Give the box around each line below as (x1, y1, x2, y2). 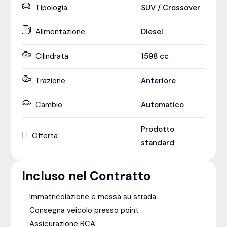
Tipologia (35, 2, 67, 13)
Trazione (35, 75, 65, 86)
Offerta (31, 131, 58, 141)
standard (141, 137, 175, 148)
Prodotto (141, 124, 175, 134)
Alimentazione (35, 26, 85, 37)
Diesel (141, 26, 164, 37)
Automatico (141, 99, 184, 110)
